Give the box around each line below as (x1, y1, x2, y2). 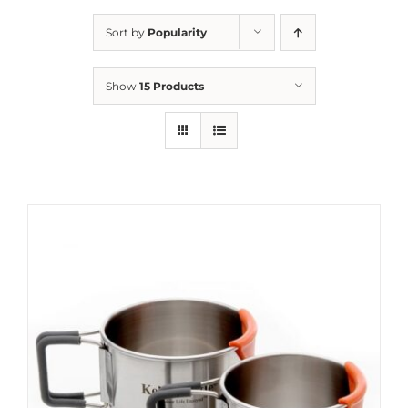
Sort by (105, 25, 148, 39)
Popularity (147, 25, 207, 39)
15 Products (138, 79, 204, 93)
